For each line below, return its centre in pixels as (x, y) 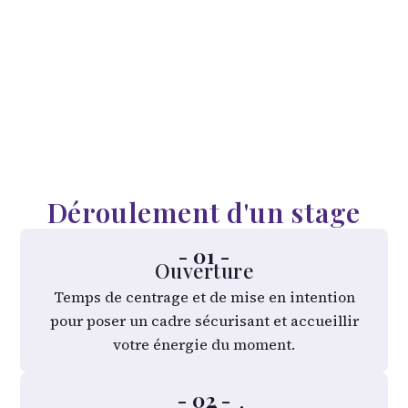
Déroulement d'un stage (204, 213)
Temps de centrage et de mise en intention (204, 297)
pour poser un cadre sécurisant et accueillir (204, 321)
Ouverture (204, 271)
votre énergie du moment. (204, 345)
